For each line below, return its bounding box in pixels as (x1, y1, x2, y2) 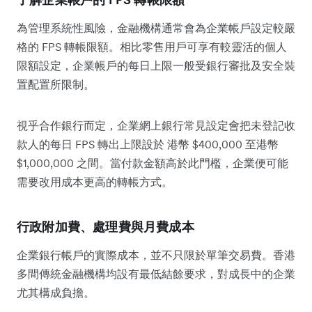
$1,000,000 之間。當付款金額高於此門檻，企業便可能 (17, 155, 288, 170)
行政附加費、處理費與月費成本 (17, 218, 194, 235)
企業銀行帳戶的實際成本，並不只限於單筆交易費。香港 (17, 247, 295, 262)
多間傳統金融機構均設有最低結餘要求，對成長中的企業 (17, 266, 295, 281)
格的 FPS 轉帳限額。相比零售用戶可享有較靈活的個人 (17, 39, 287, 54)
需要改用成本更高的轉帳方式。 (17, 174, 173, 189)
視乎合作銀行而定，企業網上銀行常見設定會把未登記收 (17, 118, 295, 132)
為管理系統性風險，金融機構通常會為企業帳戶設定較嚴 (17, 20, 295, 35)
